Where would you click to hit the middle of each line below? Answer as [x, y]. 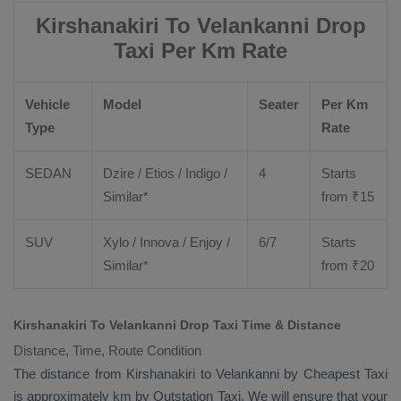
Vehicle [47, 104]
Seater [279, 104]
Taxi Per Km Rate [200, 51]
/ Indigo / [201, 173]
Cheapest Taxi [345, 374]
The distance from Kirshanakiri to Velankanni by [158, 374]
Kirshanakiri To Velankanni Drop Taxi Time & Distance [177, 325]
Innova [159, 242]
